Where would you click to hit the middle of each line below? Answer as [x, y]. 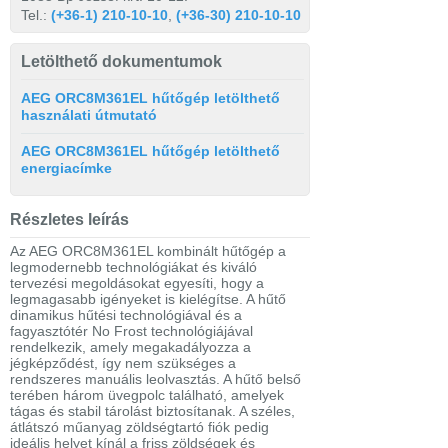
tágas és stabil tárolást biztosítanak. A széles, [152, 411]
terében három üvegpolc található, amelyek [147, 395]
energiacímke [66, 168]
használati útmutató [89, 115]
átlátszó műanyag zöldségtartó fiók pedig [139, 427]
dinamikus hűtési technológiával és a [126, 315]
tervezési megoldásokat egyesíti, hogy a [137, 283]
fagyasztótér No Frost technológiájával [131, 331]
